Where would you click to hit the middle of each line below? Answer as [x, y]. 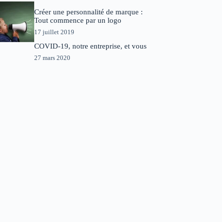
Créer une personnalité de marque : [88, 12]
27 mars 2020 [52, 57]
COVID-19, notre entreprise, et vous [90, 46]
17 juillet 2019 [54, 32]
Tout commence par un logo [78, 20]
